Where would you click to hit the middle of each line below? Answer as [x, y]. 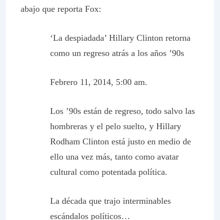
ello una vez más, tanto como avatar [114, 157]
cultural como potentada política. [109, 172]
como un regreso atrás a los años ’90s [117, 53]
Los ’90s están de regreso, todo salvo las [123, 111]
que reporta [64, 9]
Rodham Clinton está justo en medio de [121, 141]
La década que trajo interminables [110, 201]
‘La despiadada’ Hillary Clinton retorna [120, 38]
